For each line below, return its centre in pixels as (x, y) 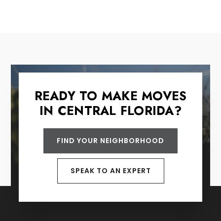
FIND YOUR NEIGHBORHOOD (110, 140)
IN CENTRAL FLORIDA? (110, 110)
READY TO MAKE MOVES (110, 95)
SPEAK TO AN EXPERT (110, 170)
